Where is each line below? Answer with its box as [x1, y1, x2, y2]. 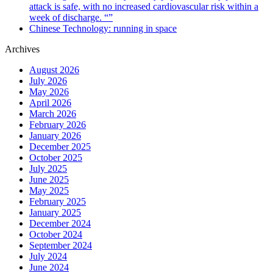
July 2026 [29, 75, 67, 86]
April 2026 [29, 97, 71, 108]
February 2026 [29, 119, 86, 130]
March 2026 [29, 108, 76, 119]
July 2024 [29, 250, 67, 261]
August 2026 [29, 64, 79, 75]
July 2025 [29, 163, 67, 174]
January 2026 [29, 130, 81, 141]
